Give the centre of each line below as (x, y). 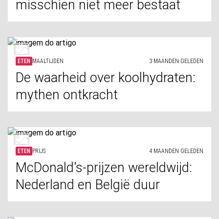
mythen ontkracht (67, 95)
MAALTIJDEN (48, 61)
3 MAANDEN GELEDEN (176, 61)
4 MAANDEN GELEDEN (176, 151)
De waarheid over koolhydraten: (106, 78)
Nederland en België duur (88, 185)
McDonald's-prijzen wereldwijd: (104, 168)
